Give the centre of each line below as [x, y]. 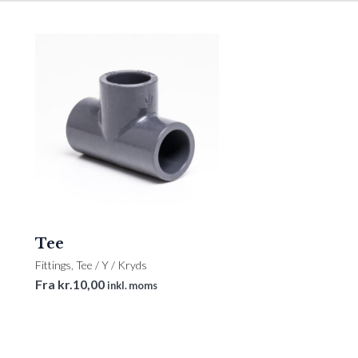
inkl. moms [132, 285]
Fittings [53, 265]
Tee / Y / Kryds [111, 265]
